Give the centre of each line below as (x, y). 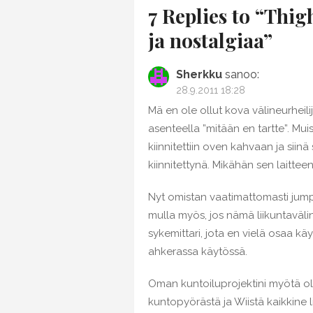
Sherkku (199, 74)
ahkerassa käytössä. (198, 252)
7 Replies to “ (206, 16)
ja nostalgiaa (206, 40)
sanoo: (242, 74)
